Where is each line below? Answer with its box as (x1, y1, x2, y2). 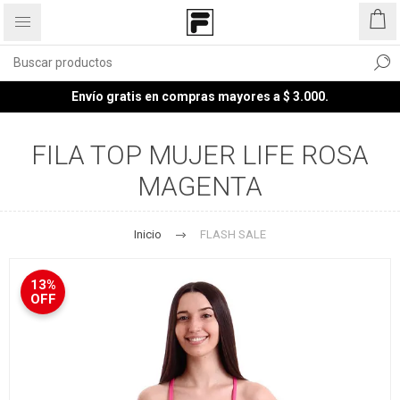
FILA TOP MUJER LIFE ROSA (31, 139, 369, 171)
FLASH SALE (200, 228, 266, 241)
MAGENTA (137, 171, 262, 202)
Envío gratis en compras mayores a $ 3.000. (71, 89, 329, 104)
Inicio (134, 228, 162, 241)
